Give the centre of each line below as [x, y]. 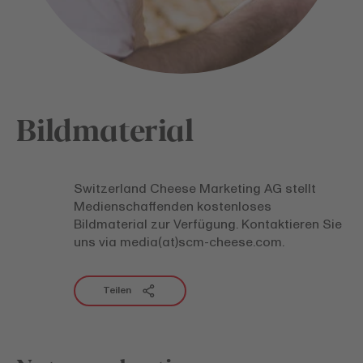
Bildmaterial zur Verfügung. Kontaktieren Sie [208, 224]
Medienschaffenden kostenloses [173, 207]
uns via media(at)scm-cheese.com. [179, 242]
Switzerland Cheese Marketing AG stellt [195, 189]
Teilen [117, 290]
